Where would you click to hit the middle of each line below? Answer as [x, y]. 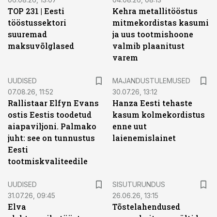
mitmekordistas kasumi [161, 23]
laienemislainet [144, 138]
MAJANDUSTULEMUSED [151, 81]
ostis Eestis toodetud [50, 115]
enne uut [130, 126]
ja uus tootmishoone [153, 34]
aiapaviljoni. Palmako [52, 126]
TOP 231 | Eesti [36, 11]
